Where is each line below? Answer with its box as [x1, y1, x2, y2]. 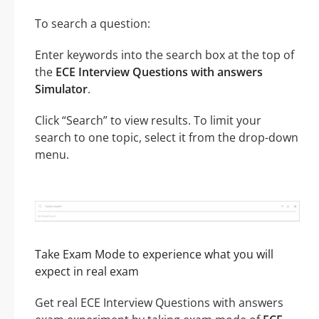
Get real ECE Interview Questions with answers [35, 295, 283, 311]
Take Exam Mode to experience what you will [35, 246, 273, 263]
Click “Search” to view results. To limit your [35, 113, 261, 129]
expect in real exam [35, 263, 139, 280]
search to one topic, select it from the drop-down [35, 130, 298, 146]
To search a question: [35, 16, 150, 32]
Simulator [35, 81, 88, 98]
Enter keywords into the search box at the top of [35, 47, 294, 63]
